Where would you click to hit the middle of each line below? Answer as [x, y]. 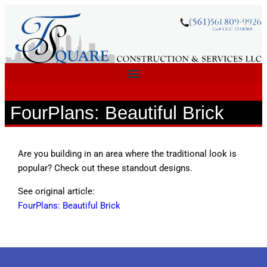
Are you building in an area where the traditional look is [127, 153]
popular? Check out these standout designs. [105, 168]
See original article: [56, 191]
